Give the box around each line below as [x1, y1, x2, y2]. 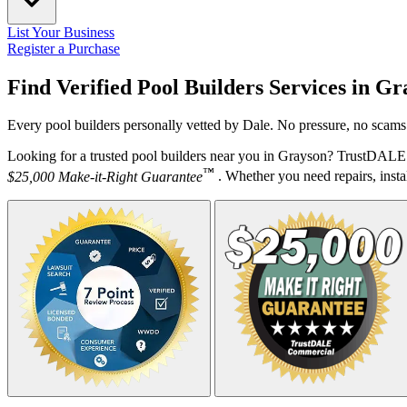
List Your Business [7, 24, 114, 40]
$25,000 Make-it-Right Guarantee [7, 168, 203, 184]
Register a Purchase [7, 40, 120, 56]
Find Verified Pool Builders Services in [7, 74, 375, 99]
